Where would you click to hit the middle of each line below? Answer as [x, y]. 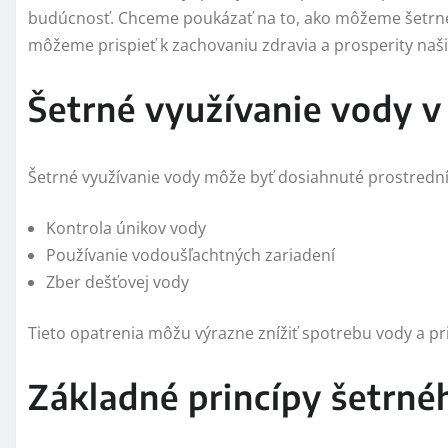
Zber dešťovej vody [117, 282]
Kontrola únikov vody [126, 228]
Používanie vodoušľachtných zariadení [190, 255]
